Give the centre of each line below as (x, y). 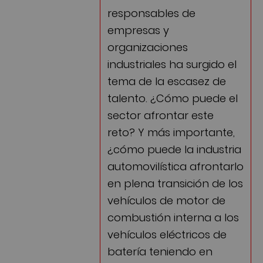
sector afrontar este (161, 114)
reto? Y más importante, (171, 131)
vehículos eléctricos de (167, 233)
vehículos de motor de (166, 199)
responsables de (151, 12)
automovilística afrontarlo (176, 165)
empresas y (138, 29)
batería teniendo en (160, 250)
